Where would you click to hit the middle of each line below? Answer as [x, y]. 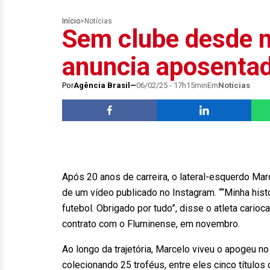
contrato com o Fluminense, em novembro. [151, 224]
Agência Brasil [102, 85]
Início [71, 21]
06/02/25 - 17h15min [172, 85]
